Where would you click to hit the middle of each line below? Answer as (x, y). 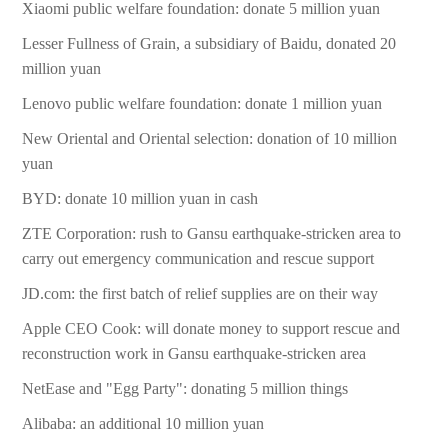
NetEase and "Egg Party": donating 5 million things (185, 389)
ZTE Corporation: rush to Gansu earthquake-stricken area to (212, 234)
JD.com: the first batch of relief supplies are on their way (200, 294)
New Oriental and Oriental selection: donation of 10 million (210, 139)
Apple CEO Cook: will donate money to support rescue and (211, 329)
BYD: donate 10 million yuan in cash (140, 199)
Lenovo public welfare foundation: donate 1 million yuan (202, 104)
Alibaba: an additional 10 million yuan (143, 424)
